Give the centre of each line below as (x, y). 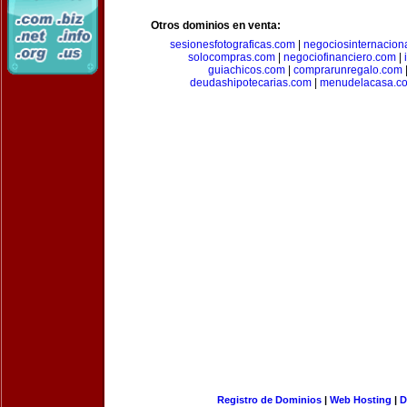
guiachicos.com (247, 70)
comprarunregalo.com (348, 70)
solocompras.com (231, 57)
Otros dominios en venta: (216, 25)
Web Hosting (360, 400)
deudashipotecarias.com (250, 83)
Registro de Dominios (269, 400)
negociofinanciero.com (339, 57)
